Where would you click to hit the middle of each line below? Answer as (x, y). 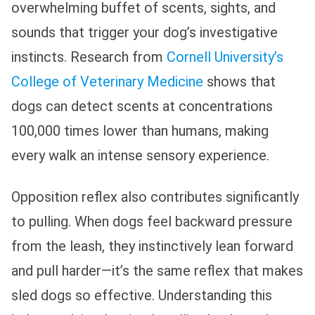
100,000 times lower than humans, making (140, 130)
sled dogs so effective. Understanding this (142, 295)
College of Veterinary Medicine (107, 81)
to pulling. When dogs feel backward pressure (152, 221)
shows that (239, 81)
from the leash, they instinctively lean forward (152, 246)
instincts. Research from (89, 57)
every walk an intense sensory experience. (140, 155)
